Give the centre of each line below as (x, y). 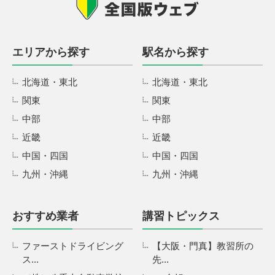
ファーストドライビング (73, 246)
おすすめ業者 (45, 216)
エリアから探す (51, 52)
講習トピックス (181, 216)
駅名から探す (176, 52)
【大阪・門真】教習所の (203, 246)
